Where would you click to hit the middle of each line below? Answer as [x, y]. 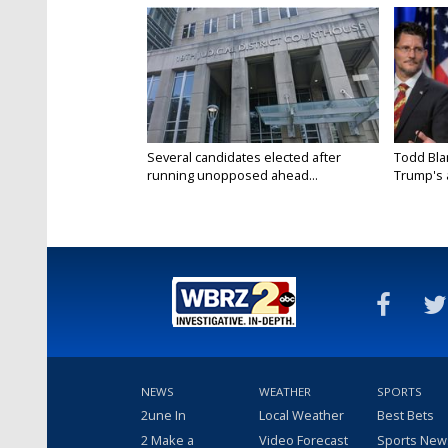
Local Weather [301, 415]
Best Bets [405, 415]
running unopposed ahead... [232, 175]
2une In [163, 415]
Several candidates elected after [244, 157]
